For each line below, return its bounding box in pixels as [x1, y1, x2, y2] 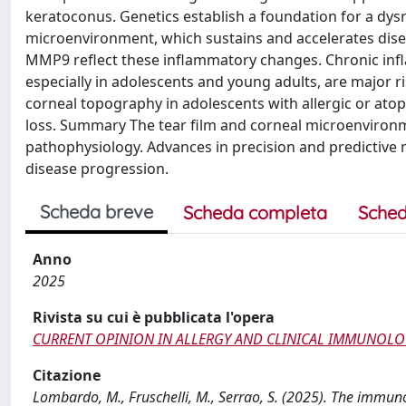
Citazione [33, 365, 101, 385]
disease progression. [25, 159, 169, 179]
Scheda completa [183, 201, 327, 224]
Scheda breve [40, 200, 153, 223]
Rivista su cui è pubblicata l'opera [33, 307, 275, 327]
